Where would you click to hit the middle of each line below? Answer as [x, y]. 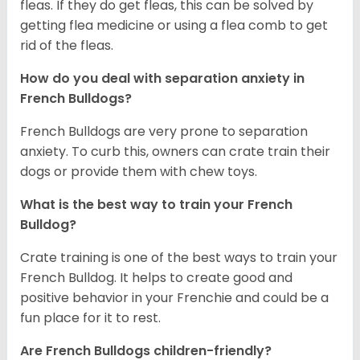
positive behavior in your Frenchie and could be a [174, 297]
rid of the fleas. [67, 45]
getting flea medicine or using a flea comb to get [174, 25]
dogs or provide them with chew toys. [139, 171]
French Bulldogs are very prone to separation [164, 131]
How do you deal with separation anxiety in [162, 78]
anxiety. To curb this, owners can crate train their [175, 151]
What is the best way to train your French [156, 204]
